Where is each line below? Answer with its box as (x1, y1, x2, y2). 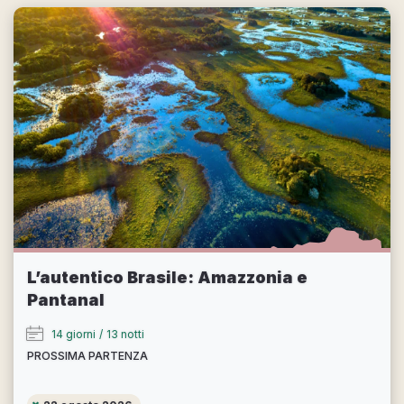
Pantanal (27, 290, 105, 310)
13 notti (106, 327, 144, 342)
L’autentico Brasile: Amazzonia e (27, 268, 308, 288)
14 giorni (51, 327, 96, 342)
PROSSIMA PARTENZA (27, 349, 148, 363)
